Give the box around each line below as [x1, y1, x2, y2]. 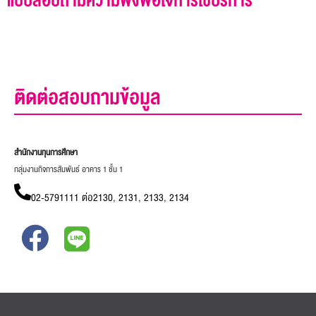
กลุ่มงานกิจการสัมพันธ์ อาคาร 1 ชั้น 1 [14, 163, 125, 177]
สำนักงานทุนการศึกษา [14, 146, 78, 160]
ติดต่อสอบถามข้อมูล [14, 81, 161, 116]
